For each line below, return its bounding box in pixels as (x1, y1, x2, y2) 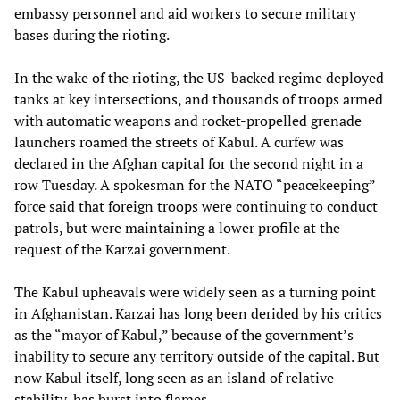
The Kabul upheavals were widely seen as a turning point (14, 281, 376, 302)
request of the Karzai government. (14, 238, 230, 259)
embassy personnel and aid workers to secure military (14, 3, 356, 23)
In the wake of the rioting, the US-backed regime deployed (14, 67, 384, 87)
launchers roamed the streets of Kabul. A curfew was (14, 131, 344, 152)
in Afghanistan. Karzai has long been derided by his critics (14, 303, 382, 323)
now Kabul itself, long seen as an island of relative (14, 367, 334, 387)
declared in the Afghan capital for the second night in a (14, 153, 363, 173)
